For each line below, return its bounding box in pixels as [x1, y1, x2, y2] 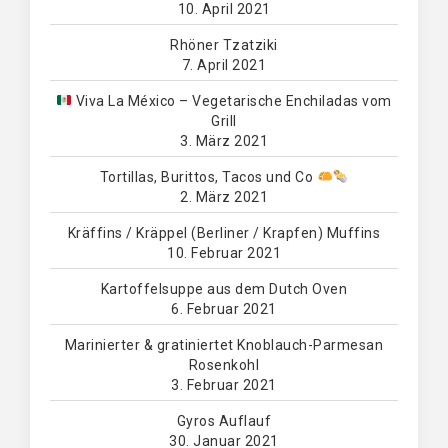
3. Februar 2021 [171, 377, 277, 393]
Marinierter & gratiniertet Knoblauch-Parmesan [64, 337, 384, 353]
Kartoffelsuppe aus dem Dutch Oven [100, 281, 348, 297]
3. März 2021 [180, 133, 268, 149]
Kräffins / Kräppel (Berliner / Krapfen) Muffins [67, 225, 381, 241]
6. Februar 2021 [171, 301, 277, 317]
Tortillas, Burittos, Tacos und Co [99, 169, 317, 185]
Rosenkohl [188, 357, 260, 373]
